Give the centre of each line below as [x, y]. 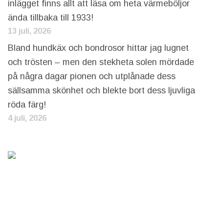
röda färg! [27, 104]
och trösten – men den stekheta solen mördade [101, 62]
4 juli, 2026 [27, 118]
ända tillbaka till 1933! [50, 17]
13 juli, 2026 [29, 31]
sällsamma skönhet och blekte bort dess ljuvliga [101, 90]
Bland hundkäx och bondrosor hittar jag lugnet [98, 48]
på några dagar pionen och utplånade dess [91, 76]
